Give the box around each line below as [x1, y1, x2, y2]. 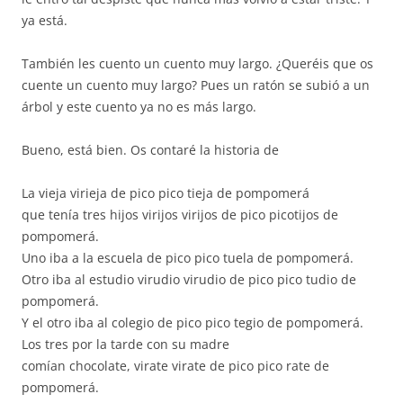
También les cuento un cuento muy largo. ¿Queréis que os [22, 55, 373, 72]
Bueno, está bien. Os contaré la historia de [22, 141, 279, 158]
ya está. [22, 12, 67, 29]
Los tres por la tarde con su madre [22, 336, 229, 353]
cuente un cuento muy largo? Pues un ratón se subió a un [22, 76, 370, 94]
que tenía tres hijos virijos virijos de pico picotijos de [22, 206, 338, 223]
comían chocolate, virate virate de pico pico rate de [22, 357, 329, 374]
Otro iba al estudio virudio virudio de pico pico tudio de [22, 271, 356, 288]
